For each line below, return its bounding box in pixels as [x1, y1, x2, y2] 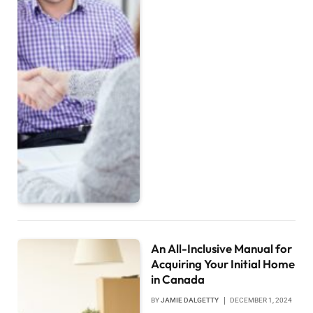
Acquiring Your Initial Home [151, 256, 296, 271]
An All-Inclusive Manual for [151, 240, 293, 256]
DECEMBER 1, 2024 [230, 296, 293, 304]
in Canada [151, 271, 205, 286]
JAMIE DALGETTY [161, 296, 219, 304]
